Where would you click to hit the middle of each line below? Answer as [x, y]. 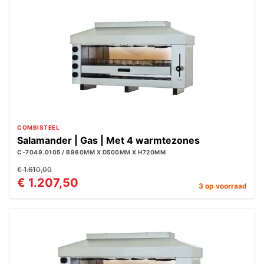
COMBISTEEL [38, 127]
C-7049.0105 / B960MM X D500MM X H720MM [91, 152]
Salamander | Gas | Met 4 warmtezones [108, 140]
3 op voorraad [223, 186]
